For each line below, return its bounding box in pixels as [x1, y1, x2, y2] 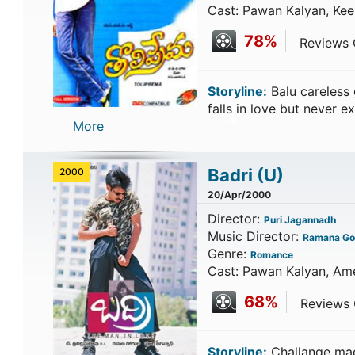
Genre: [207, 246, 250, 261]
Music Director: [207, 228, 303, 244]
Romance [250, 249, 293, 261]
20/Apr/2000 [207, 189, 271, 200]
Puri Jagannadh [263, 214, 336, 226]
